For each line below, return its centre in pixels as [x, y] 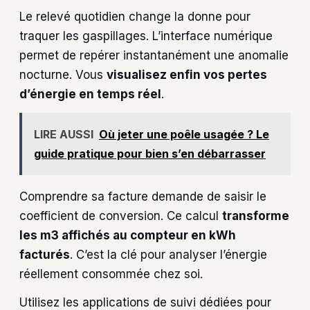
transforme [256, 216]
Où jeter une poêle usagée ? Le [184, 135]
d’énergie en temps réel [90, 94]
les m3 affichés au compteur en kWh [128, 236]
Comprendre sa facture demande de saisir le [143, 197]
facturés [45, 255]
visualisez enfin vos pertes [187, 75]
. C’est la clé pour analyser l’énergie [168, 255]
